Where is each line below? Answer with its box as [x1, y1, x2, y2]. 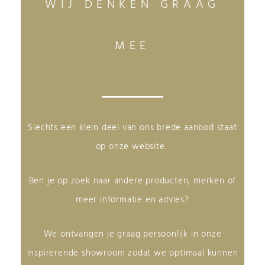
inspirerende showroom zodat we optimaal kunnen [27, 246, 238, 261]
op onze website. [95, 139, 170, 154]
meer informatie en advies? [76, 192, 189, 207]
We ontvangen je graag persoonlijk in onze [43, 227, 222, 242]
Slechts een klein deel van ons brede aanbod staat [28, 120, 237, 135]
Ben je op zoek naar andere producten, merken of [28, 173, 237, 188]
